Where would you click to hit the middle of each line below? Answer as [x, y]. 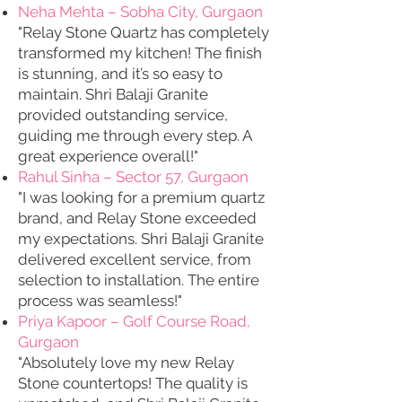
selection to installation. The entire [139, 280]
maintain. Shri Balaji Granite [113, 94]
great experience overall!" [108, 156]
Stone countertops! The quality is [133, 383]
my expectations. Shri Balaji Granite [141, 239]
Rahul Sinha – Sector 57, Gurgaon [133, 177]
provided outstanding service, [123, 115]
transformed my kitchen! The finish [140, 53]
